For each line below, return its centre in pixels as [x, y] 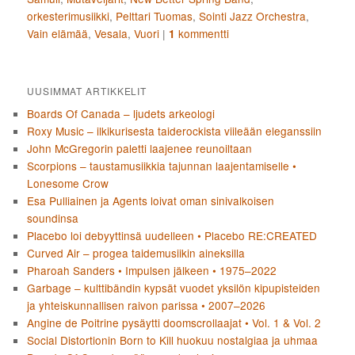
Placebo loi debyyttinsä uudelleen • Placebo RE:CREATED [172, 235]
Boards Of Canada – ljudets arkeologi [121, 113]
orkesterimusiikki [69, 15]
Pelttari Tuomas [155, 15]
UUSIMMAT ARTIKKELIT [87, 90]
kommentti [202, 33]
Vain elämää [58, 33]
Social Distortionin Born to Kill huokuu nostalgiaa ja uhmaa [173, 340]
